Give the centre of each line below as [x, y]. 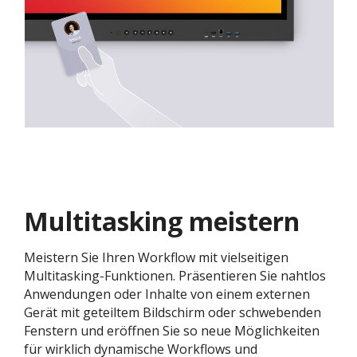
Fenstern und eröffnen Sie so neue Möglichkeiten [172, 330]
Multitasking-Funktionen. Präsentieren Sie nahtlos [175, 275]
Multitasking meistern [162, 221]
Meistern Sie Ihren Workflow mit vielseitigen [156, 257]
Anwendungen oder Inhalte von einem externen [167, 294]
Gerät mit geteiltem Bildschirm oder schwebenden [173, 312]
